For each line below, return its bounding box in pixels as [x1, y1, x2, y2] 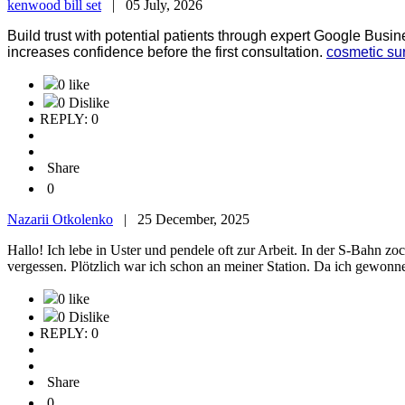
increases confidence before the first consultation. [7, 44, 326, 61]
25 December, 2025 [137, 212, 250, 228]
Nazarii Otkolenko [7, 212, 113, 228]
